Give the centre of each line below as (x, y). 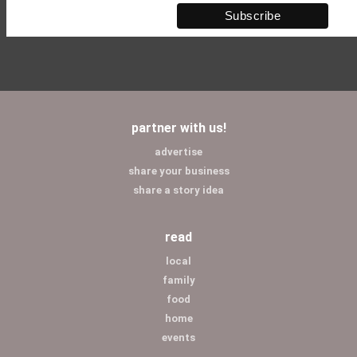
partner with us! (178, 128)
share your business (178, 171)
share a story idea (178, 190)
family (178, 280)
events (178, 338)
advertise (178, 152)
